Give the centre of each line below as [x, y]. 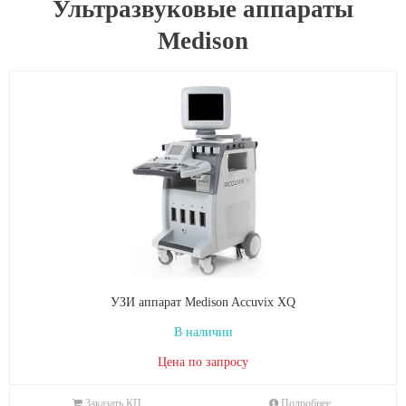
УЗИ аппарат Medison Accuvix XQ [203, 302]
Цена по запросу [203, 362]
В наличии [203, 332]
